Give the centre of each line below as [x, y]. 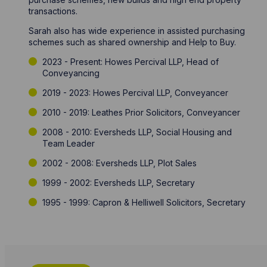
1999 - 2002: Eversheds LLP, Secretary [119, 182]
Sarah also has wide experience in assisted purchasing [137, 30]
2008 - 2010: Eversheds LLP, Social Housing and [137, 132]
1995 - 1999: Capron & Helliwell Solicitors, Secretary [145, 202]
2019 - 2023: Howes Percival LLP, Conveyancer [136, 92]
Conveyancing [72, 73]
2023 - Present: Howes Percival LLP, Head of [130, 61]
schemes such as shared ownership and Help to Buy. [134, 42]
